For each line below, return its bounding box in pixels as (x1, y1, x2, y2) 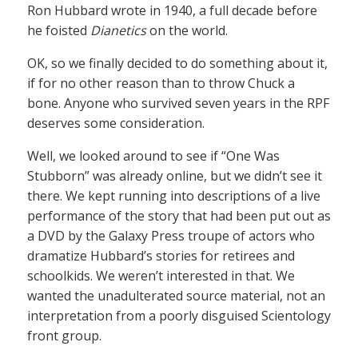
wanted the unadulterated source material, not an (27, 286, 325, 304)
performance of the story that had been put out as (27, 206, 331, 225)
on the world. (146, 21, 228, 39)
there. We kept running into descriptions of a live (27, 186, 320, 205)
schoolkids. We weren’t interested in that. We (27, 266, 295, 284)
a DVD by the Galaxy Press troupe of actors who (27, 226, 315, 245)
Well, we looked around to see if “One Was (27, 146, 280, 165)
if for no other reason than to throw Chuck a (27, 74, 295, 92)
